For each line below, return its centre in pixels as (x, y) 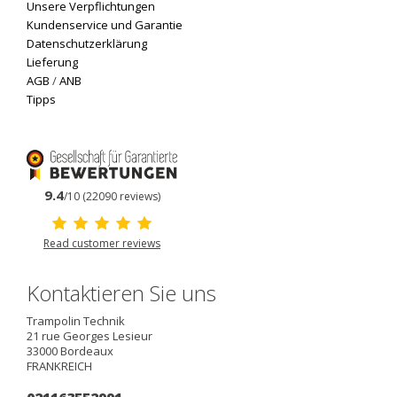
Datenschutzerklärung (87, 44)
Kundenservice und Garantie (105, 25)
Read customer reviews (102, 243)
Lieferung (52, 62)
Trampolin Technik (76, 320)
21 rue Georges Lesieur (90, 335)
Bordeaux (87, 350)
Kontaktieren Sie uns (121, 292)
